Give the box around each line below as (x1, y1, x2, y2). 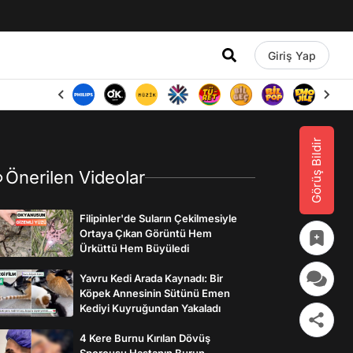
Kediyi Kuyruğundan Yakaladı (80, 301, 221, 314)
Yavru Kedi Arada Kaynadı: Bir (80, 271, 223, 284)
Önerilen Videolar (6, 167, 145, 188)
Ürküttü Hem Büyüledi (80, 241, 189, 255)
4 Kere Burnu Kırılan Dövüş (80, 331, 210, 344)
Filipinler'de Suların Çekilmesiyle (80, 211, 237, 225)
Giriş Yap (267, 48, 316, 62)
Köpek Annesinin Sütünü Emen (80, 286, 230, 299)
